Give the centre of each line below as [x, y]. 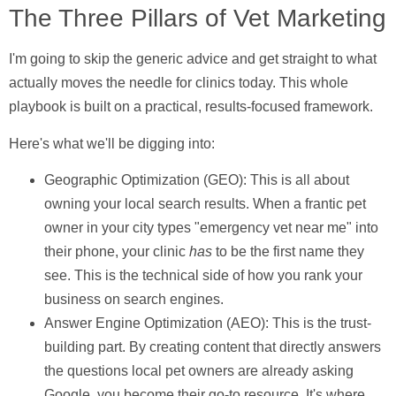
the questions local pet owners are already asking [199, 371]
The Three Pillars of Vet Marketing [198, 19]
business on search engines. [134, 300]
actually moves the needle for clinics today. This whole [179, 83]
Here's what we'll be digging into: [112, 143]
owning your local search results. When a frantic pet [205, 204]
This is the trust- [320, 324]
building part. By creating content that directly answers [213, 347]
